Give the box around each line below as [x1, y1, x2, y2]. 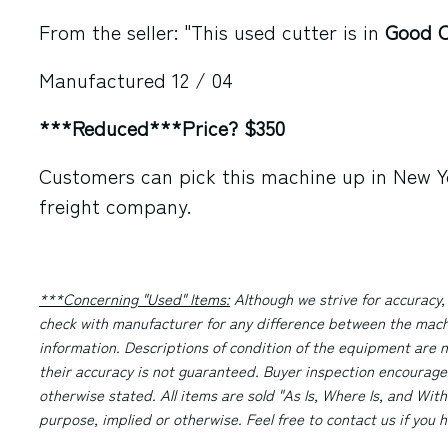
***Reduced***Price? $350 [38, 113, 285, 142]
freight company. [38, 191, 191, 220]
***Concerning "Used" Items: [38, 288, 230, 309]
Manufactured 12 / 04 [38, 65, 233, 94]
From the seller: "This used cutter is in [38, 17, 385, 46]
